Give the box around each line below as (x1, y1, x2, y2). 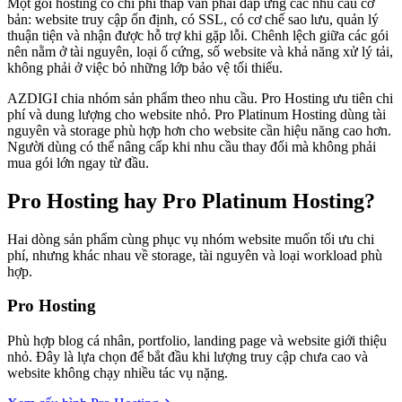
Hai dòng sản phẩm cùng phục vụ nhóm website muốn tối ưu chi (7, 231, 374, 247)
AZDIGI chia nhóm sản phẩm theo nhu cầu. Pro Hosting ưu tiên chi (7, 90, 393, 106)
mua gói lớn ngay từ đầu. (7, 154, 149, 170)
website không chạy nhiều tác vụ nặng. (7, 365, 228, 380)
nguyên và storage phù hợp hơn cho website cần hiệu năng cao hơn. (7, 122, 391, 138)
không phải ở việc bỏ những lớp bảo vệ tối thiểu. (7, 59, 283, 75)
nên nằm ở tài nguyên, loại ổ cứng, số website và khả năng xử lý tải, (7, 43, 393, 59)
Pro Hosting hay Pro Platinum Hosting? (7, 188, 375, 213)
